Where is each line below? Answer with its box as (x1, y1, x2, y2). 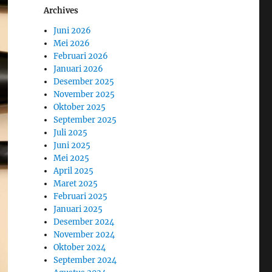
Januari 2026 (53, 64, 104, 75)
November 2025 (53, 89, 115, 100)
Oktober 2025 (53, 102, 106, 113)
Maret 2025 (53, 178, 98, 189)
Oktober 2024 (53, 242, 106, 253)
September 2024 (53, 255, 117, 266)
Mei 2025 (53, 153, 90, 164)
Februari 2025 (53, 191, 108, 202)
